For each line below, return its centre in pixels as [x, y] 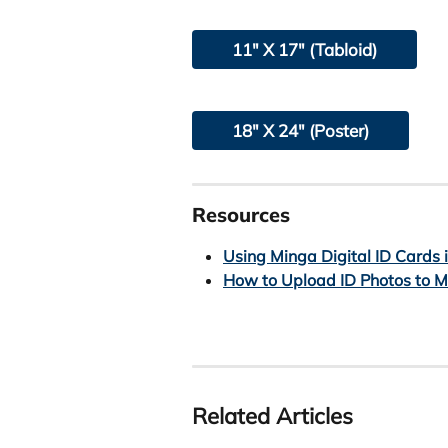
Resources [241, 214]
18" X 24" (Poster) [300, 130]
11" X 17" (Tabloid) [304, 50]
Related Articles [272, 416]
